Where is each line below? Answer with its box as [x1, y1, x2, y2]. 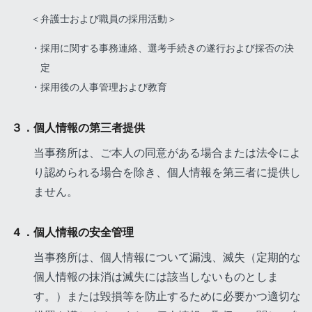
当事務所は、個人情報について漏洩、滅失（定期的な [33, 251, 301, 263]
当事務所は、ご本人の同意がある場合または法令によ [33, 147, 301, 159]
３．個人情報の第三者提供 [11, 122, 145, 134]
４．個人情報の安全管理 [11, 226, 134, 238]
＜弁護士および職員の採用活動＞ [31, 14, 177, 24]
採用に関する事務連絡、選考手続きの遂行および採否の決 [40, 43, 294, 54]
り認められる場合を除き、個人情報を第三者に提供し [33, 166, 301, 178]
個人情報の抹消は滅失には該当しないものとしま [33, 271, 279, 283]
